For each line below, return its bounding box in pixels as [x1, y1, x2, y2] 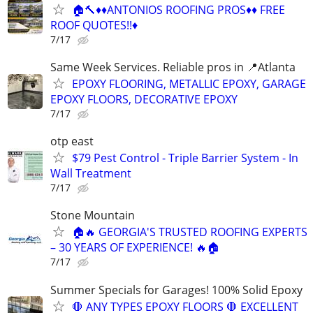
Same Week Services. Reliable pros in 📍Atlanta [50, 59, 296, 75]
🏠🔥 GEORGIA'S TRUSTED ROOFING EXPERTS [72, 224, 307, 240]
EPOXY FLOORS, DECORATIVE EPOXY [50, 92, 238, 107]
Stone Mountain [50, 208, 135, 224]
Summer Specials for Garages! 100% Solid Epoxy [50, 282, 303, 298]
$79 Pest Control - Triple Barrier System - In [72, 150, 298, 166]
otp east [50, 133, 94, 150]
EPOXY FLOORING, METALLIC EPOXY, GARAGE [72, 76, 306, 92]
